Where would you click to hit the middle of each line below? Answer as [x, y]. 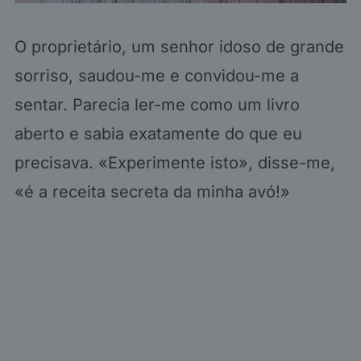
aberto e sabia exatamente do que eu [158, 133]
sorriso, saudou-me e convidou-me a [156, 75]
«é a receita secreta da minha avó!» [152, 191]
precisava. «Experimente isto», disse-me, [174, 162]
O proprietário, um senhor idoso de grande [179, 46]
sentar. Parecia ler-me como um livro [157, 104]
